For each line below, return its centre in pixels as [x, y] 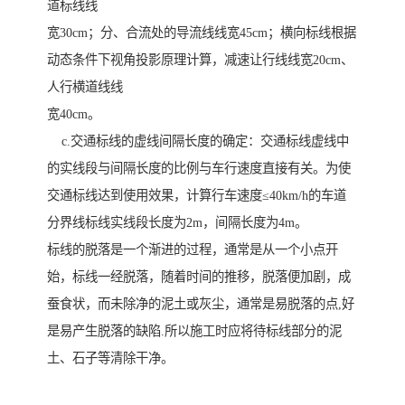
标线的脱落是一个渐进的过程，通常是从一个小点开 [193, 250]
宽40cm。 [74, 114]
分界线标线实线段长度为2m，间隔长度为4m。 [177, 223]
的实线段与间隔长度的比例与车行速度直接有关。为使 [199, 169]
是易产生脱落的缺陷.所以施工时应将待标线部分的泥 [194, 331]
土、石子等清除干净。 [110, 358]
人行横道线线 [85, 87]
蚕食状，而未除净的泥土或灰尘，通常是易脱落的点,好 [201, 304]
